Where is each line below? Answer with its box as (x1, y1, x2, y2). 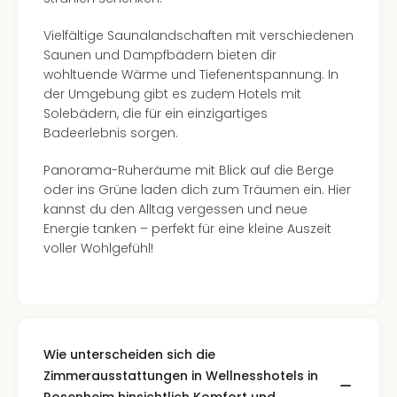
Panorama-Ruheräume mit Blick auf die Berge (43, 161, 334, 179)
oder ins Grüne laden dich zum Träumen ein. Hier (43, 181, 351, 198)
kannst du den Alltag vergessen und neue (43, 200, 307, 218)
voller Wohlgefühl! (43, 239, 153, 257)
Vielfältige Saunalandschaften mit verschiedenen (43, 27, 354, 44)
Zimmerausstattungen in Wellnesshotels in (43, 367, 318, 385)
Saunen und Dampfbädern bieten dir (43, 46, 276, 64)
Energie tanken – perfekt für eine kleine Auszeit (43, 220, 331, 237)
